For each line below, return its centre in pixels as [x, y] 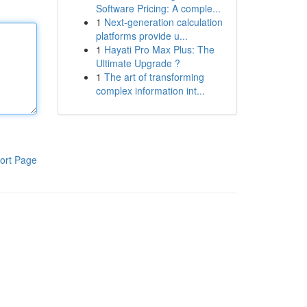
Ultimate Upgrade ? [138, 63]
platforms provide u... [142, 36]
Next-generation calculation [163, 22]
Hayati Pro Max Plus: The [159, 49]
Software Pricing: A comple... [158, 8]
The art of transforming [154, 77]
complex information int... [150, 90]
